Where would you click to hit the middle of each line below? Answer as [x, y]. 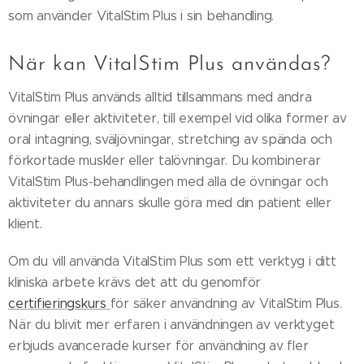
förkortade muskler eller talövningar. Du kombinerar [165, 160]
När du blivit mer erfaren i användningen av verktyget [171, 324]
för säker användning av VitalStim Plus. [226, 303]
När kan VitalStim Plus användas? [169, 64]
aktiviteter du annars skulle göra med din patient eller [170, 202]
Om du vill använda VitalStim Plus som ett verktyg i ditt [172, 261]
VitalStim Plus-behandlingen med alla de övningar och [168, 181]
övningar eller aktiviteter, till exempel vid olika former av [178, 118]
